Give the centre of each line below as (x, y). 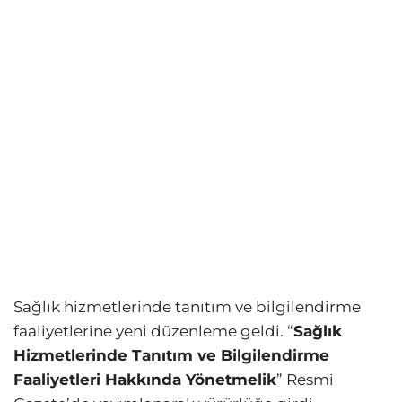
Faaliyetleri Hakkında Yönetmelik (145, 380)
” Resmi (305, 380)
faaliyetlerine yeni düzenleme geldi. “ (153, 332)
